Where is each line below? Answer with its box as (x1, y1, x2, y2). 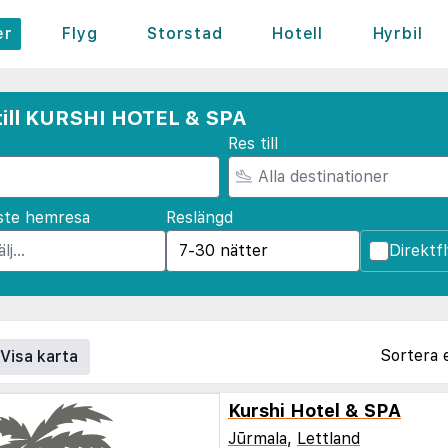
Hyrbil (372, 24, 423, 43)
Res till (228, 134, 278, 153)
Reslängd (165, 208, 233, 227)
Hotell (272, 24, 323, 43)
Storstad (147, 24, 223, 43)
